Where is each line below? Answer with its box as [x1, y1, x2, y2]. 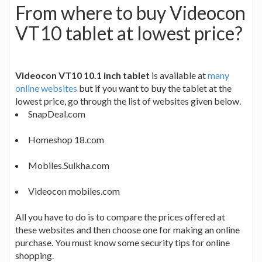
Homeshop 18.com [28, 133, 104, 145]
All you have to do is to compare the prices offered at [15, 211, 225, 222]
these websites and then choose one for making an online [15, 223, 240, 235]
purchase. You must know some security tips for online [15, 236, 230, 248]
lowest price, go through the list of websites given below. [15, 95, 241, 106]
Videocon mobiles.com [28, 185, 120, 196]
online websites [15, 82, 77, 94]
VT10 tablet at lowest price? [15, 22, 243, 45]
